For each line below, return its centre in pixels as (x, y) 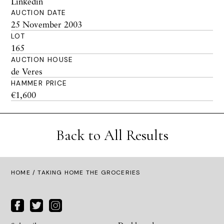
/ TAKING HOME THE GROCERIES (85, 172)
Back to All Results (112, 135)
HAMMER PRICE (39, 83)
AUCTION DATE (39, 13)
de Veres (27, 71)
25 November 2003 (46, 24)
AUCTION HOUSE (42, 60)
